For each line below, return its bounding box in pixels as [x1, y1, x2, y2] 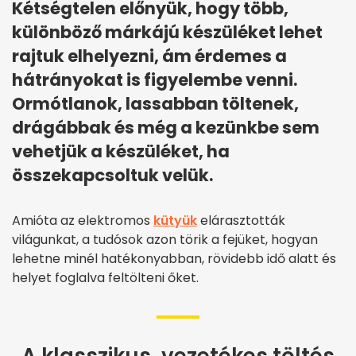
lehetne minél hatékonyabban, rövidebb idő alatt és [12, 250, 336, 269]
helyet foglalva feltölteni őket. [12, 269, 199, 288]
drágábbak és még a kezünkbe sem [12, 116, 319, 140]
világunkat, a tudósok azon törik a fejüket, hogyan [12, 230, 318, 250]
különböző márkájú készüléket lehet [12, 21, 323, 44]
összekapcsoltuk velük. [12, 164, 213, 188]
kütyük [153, 211, 197, 230]
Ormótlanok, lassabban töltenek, [12, 92, 299, 116]
